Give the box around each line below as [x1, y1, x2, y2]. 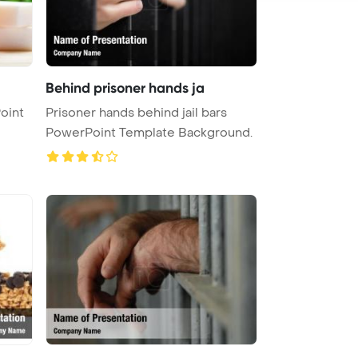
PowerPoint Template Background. [46, 124, 253, 141]
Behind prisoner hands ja [46, 78, 205, 97]
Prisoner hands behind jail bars [46, 104, 227, 121]
